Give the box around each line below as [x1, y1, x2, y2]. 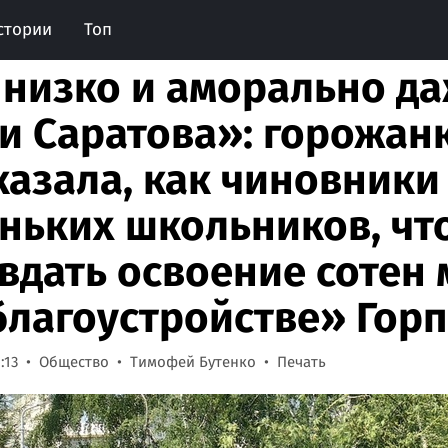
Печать [277, 353, 326, 371]
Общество [39, 353, 109, 371]
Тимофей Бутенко [130, 353, 256, 371]
